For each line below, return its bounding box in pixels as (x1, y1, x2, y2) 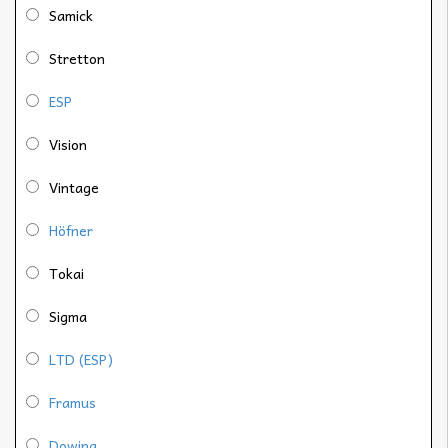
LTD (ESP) (49, 348, 113, 371)
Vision (49, 133, 87, 156)
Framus (49, 391, 96, 414)
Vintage (49, 176, 99, 199)
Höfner (49, 219, 93, 242)
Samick (49, 4, 93, 27)
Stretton (49, 47, 105, 70)
